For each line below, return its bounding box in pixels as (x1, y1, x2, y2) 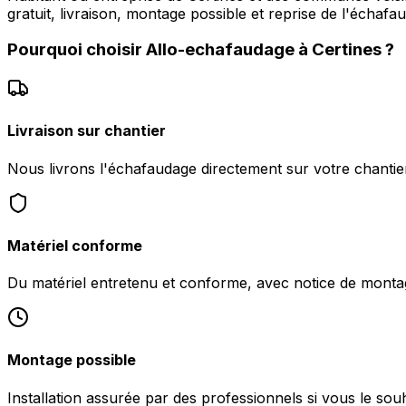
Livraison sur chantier (7, 121, 166, 140)
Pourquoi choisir (7, 39, 146, 61)
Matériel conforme (7, 236, 142, 255)
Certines (312, 39, 382, 61)
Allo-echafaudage (146, 39, 295, 61)
